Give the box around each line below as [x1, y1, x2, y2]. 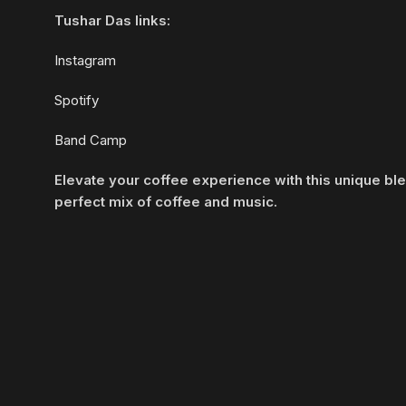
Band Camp [54, 131, 127, 149]
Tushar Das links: [54, 12, 170, 29]
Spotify [54, 92, 99, 109]
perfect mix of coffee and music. [54, 193, 277, 210]
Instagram [54, 52, 116, 69]
